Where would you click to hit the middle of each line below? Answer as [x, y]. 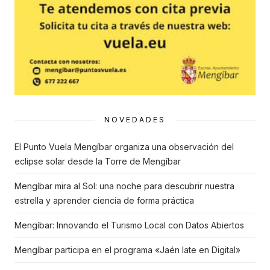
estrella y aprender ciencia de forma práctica [104, 200]
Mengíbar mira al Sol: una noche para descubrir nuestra [124, 186]
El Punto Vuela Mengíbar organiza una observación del [124, 146]
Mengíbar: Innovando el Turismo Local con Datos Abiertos [129, 225]
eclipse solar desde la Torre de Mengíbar [98, 161]
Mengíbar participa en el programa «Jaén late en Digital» [127, 250]
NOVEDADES [135, 119]
